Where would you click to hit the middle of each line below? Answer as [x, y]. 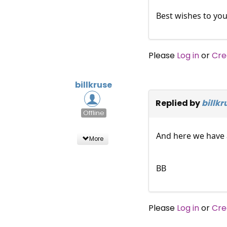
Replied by [178, 103]
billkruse [94, 85]
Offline [93, 113]
